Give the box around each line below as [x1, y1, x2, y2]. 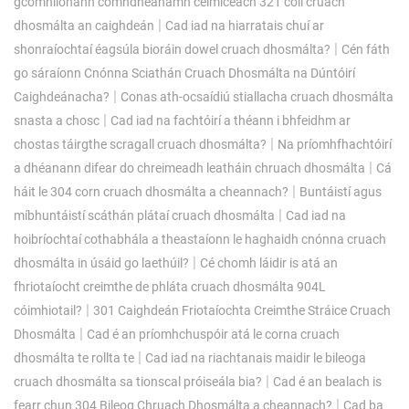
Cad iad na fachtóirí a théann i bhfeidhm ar [110, 112, 351, 128]
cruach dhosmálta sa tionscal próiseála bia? [14, 373, 262, 389]
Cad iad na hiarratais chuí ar [165, 17, 324, 33]
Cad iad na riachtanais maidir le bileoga [145, 350, 366, 365]
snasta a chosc [14, 112, 100, 128]
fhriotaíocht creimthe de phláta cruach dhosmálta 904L [14, 278, 326, 294]
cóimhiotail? [14, 302, 82, 318]
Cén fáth [341, 41, 390, 57]
